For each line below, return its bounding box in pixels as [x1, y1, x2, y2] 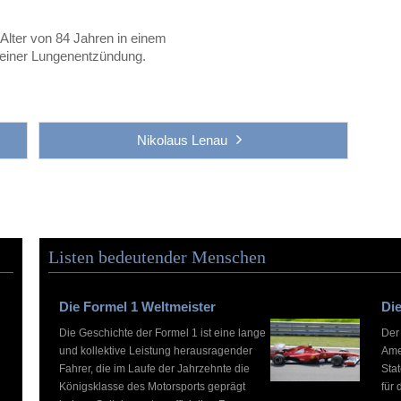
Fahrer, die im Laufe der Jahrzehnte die [58, 362, 250, 375]
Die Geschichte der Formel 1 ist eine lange [58, 326, 266, 339]
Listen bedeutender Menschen [47, 246, 266, 267]
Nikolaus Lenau [136, 132, 227, 148]
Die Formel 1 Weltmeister [58, 298, 216, 314]
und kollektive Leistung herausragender [58, 344, 252, 357]
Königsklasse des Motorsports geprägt [58, 380, 245, 393]
